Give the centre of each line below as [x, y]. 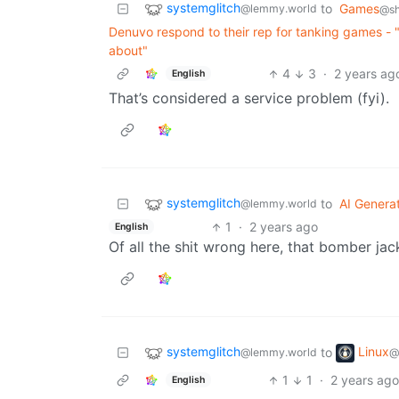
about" [128, 51]
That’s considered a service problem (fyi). [249, 98]
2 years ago [283, 227]
